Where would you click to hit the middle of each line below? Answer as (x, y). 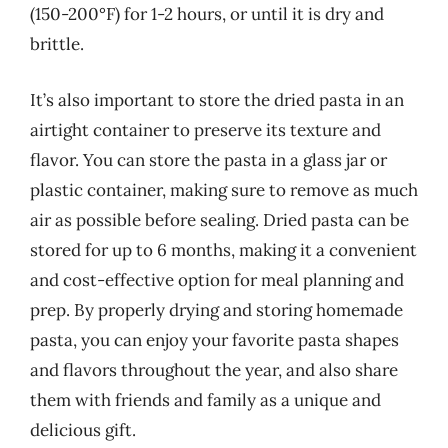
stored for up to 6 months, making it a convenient (223, 249)
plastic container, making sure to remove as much (224, 189)
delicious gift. (83, 429)
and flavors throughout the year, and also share (214, 369)
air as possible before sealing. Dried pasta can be (219, 219)
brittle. (57, 44)
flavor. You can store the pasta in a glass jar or (208, 159)
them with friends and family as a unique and (205, 399)
